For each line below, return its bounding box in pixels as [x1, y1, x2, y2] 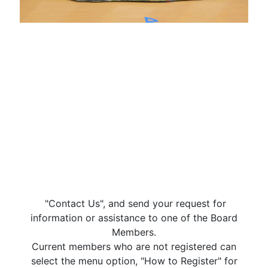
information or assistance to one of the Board [31, 212, 237, 224]
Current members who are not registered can [32, 240, 236, 253]
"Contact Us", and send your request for [42, 197, 226, 210]
